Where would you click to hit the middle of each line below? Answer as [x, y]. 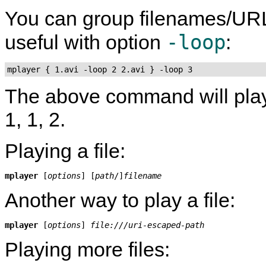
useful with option [85, 42]
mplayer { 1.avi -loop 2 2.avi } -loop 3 [100, 69]
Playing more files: [87, 249]
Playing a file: [65, 151]
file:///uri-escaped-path [147, 225]
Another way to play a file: [120, 200]
